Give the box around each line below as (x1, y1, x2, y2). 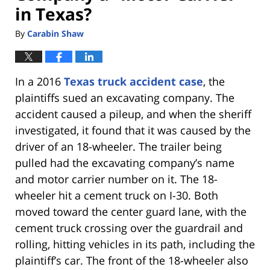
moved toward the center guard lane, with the (15, 204, 246, 219)
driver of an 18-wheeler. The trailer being (15, 139, 222, 154)
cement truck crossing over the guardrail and (15, 221, 243, 236)
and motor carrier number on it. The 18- (15, 172, 218, 187)
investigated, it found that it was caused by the (15, 123, 251, 138)
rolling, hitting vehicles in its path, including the (15, 237, 255, 252)
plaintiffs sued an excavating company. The (15, 90, 234, 105)
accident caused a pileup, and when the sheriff (15, 107, 251, 122)
